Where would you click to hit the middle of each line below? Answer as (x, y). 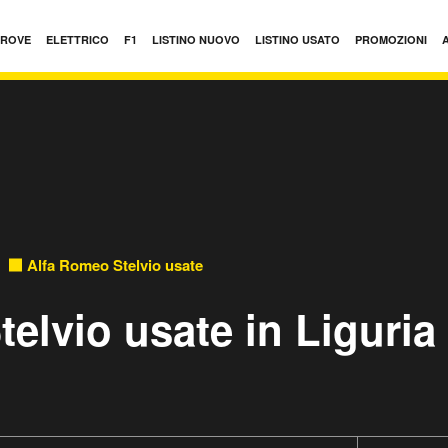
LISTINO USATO (297, 39)
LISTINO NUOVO (196, 39)
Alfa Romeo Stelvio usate (115, 264)
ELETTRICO (77, 39)
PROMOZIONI (391, 39)
